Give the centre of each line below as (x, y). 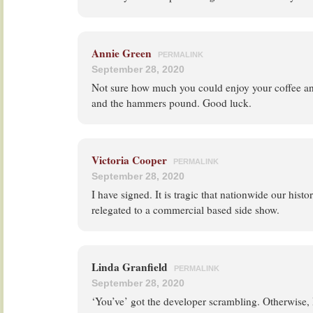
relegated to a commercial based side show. (185, 210)
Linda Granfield (131, 267)
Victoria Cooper (129, 160)
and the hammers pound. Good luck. (172, 103)
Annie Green (122, 53)
